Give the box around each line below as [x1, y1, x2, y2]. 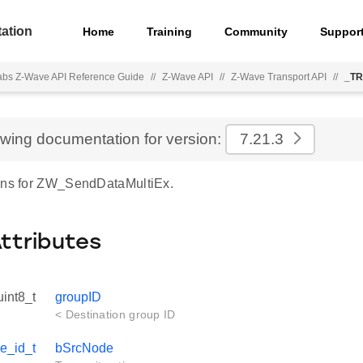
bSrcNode [55, 341, 113, 355]
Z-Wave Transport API [231, 71, 327, 83]
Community [224, 24, 288, 38]
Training [147, 24, 193, 38]
